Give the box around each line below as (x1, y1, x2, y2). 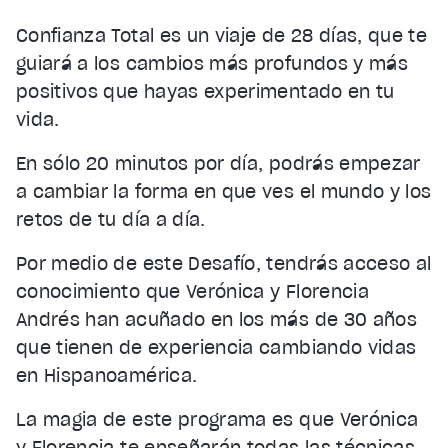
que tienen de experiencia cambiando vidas (16, 336, 417, 360)
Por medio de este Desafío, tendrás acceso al (16, 252, 432, 276)
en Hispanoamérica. (16, 364, 198, 388)
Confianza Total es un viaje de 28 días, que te (16, 24, 428, 48)
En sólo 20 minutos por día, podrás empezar (16, 152, 421, 176)
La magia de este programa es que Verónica (16, 408, 419, 432)
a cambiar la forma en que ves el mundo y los (16, 180, 432, 204)
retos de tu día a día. (16, 208, 206, 232)
